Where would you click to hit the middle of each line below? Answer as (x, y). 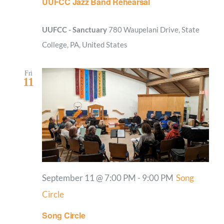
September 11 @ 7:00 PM (89, 178)
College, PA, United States (85, 44)
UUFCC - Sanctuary (75, 29)
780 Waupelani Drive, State (154, 29)
